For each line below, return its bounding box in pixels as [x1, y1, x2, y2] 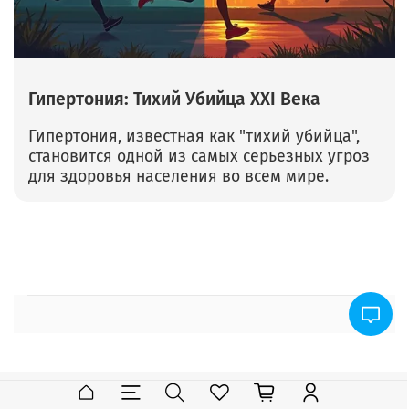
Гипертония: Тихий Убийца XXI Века [28, 89, 320, 110]
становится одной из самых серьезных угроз [28, 147, 370, 167]
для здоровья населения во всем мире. [28, 167, 329, 187]
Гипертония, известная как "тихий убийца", [28, 127, 360, 147]
